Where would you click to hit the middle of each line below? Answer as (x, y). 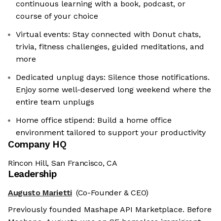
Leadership (33, 174)
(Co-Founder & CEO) (112, 193)
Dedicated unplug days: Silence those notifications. (113, 77)
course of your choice (57, 16)
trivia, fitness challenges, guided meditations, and (110, 47)
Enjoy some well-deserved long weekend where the (113, 90)
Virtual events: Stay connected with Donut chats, (108, 35)
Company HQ (37, 145)
